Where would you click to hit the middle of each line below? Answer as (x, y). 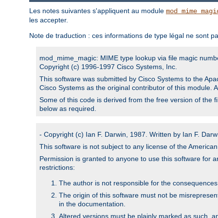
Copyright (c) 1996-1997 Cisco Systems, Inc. (108, 66)
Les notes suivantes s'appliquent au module (98, 10)
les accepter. (49, 20)
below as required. (68, 108)
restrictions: (57, 167)
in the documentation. (92, 204)
